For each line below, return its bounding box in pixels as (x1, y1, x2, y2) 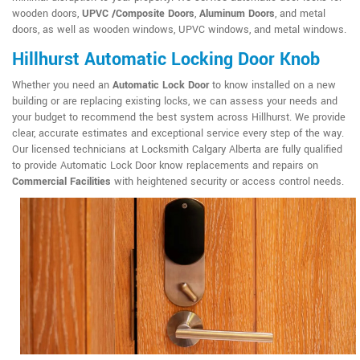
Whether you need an (12, 78, 112, 93)
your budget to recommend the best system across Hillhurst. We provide (12, 110, 346, 125)
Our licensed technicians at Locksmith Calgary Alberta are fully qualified (12, 142, 342, 157)
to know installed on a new (209, 78, 336, 93)
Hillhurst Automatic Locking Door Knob (12, 47, 320, 73)
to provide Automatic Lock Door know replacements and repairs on (12, 158, 318, 174)
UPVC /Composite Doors (82, 6, 194, 22)
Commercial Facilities (12, 174, 111, 190)
